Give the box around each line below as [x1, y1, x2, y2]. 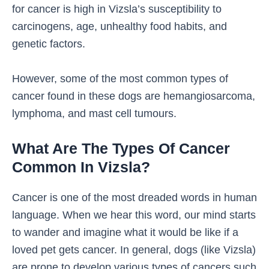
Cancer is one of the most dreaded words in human [12, 190, 257, 204]
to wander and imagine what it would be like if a [12, 225, 238, 238]
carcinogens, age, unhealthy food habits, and [12, 19, 227, 32]
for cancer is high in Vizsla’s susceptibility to [12, 2, 222, 15]
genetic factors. [12, 37, 85, 50]
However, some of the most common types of [12, 71, 228, 85]
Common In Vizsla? [12, 158, 150, 175]
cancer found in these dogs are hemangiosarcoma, [12, 89, 255, 102]
